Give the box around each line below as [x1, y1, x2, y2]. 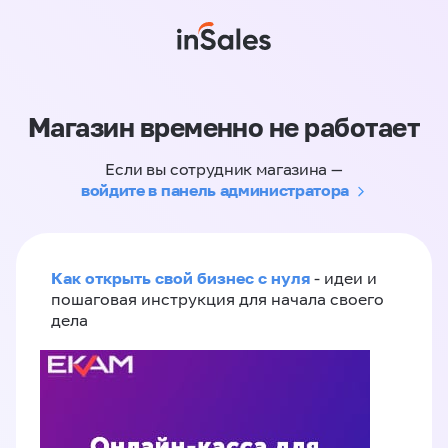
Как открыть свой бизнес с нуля [51, 268, 310, 288]
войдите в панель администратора [81, 180, 350, 200]
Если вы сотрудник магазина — [105, 160, 343, 178]
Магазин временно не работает [27, 112, 421, 143]
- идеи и [310, 269, 377, 287]
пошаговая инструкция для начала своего [51, 290, 384, 308]
